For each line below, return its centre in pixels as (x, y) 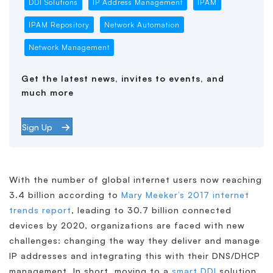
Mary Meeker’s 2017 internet (185, 194)
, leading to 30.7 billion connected (151, 210)
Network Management (69, 48)
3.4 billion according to (65, 194)
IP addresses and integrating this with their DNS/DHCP (135, 255)
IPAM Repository (59, 24)
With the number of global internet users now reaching (136, 179)
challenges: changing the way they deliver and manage (135, 240)
